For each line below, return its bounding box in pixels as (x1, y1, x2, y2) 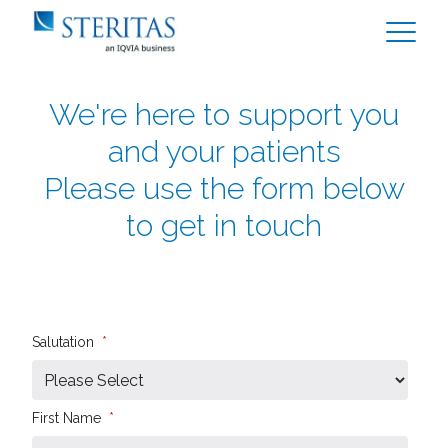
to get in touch (126, 208, 322, 243)
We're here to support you (49, 97, 399, 132)
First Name (32, 410, 101, 426)
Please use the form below (43, 171, 405, 206)
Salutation (32, 334, 94, 350)
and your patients (107, 134, 341, 169)
